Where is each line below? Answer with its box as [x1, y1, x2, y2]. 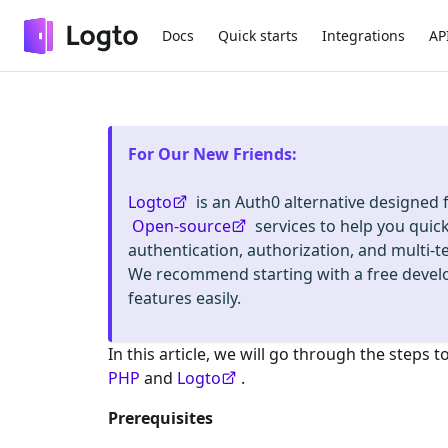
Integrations [322, 25, 405, 45]
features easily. [128, 287, 241, 309]
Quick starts [218, 25, 298, 45]
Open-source [132, 215, 231, 237]
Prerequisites [108, 407, 213, 429]
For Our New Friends [128, 143, 292, 165]
